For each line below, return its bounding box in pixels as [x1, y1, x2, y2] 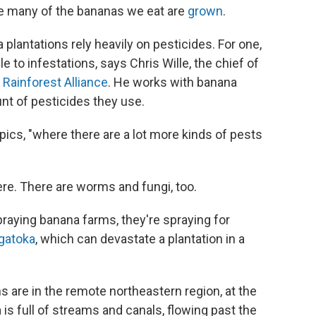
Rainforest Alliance [3, 74, 108, 90]
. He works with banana [108, 74, 237, 90]
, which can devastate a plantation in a [35, 231, 245, 246]
